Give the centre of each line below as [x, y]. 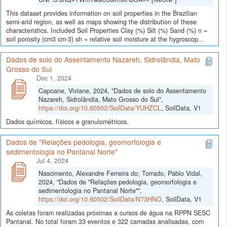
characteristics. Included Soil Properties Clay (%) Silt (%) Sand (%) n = [107, 30]
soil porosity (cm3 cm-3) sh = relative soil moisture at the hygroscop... [105, 39]
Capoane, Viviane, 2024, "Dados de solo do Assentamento [122, 90]
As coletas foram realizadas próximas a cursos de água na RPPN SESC [108, 213]
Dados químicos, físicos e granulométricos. [67, 121]
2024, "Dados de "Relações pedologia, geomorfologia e [118, 182]
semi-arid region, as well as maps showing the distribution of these [101, 22]
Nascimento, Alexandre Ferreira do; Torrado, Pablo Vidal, [120, 173]
